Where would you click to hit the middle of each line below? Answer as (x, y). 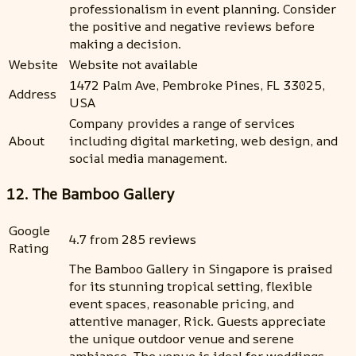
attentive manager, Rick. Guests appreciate (197, 321)
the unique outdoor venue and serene (182, 339)
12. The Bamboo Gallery (90, 194)
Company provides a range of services (182, 123)
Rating (29, 248)
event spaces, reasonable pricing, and (182, 304)
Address (33, 93)
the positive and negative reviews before (192, 26)
